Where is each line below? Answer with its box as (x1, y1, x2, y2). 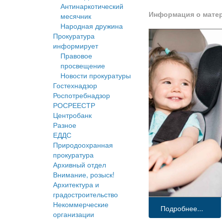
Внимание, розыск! (53, 169, 114, 180)
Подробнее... (161, 203, 204, 214)
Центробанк (53, 110, 92, 120)
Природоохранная (53, 140, 113, 150)
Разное (53, 120, 76, 130)
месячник (60, 11, 91, 21)
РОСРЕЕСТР (53, 100, 95, 111)
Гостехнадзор (53, 80, 97, 91)
